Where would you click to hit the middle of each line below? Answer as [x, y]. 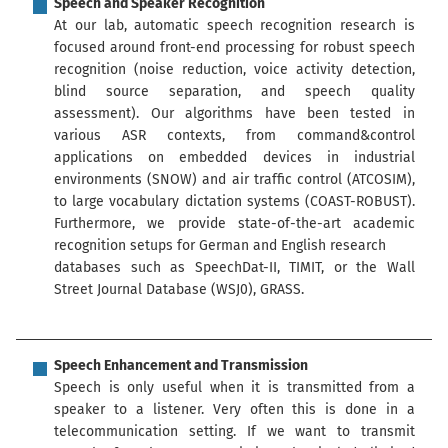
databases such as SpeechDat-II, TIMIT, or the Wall [234, 267]
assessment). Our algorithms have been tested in [234, 113]
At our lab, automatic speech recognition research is [234, 25]
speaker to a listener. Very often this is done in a [234, 410]
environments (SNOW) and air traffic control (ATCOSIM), [234, 179]
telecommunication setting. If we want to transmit [234, 432]
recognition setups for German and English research [220, 245]
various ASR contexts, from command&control [234, 135]
